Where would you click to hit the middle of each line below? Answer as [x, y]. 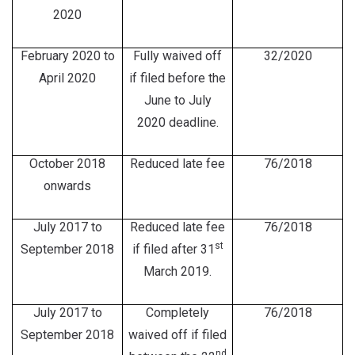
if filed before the [177, 78]
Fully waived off [177, 56]
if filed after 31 [173, 249]
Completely [177, 313]
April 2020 [67, 78]
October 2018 [67, 164]
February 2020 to [67, 56]
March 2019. [177, 271]
